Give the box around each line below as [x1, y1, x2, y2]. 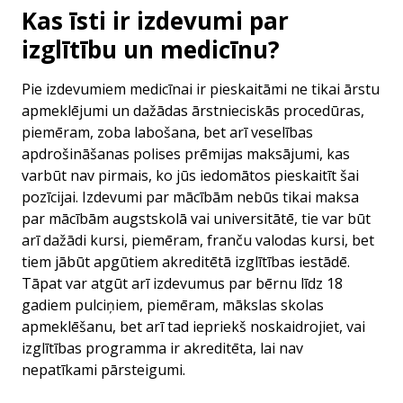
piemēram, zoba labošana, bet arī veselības [22, 122, 313, 142]
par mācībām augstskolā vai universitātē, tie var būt [22, 209, 371, 228]
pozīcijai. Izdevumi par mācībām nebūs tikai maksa [22, 187, 359, 207]
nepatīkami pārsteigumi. [22, 360, 185, 380]
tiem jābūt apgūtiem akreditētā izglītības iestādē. [22, 252, 350, 272]
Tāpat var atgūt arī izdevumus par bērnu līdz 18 [22, 273, 343, 293]
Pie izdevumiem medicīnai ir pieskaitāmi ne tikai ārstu [22, 79, 380, 99]
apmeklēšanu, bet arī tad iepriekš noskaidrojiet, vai [22, 317, 365, 336]
